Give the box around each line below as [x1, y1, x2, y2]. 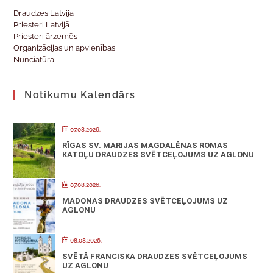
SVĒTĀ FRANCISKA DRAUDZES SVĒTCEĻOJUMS [62, 251, 248, 261]
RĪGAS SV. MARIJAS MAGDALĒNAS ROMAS [62, 140, 229, 150]
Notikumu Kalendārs [24, 88, 135, 101]
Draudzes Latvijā [13, 8, 74, 18]
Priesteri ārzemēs [13, 31, 78, 41]
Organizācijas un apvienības [13, 43, 116, 52]
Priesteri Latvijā [13, 19, 70, 29]
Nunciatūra [13, 54, 55, 64]
